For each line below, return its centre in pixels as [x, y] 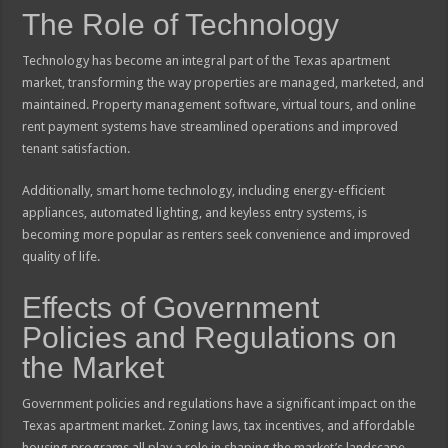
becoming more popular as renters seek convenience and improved [216, 235]
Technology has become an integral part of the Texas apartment [206, 61]
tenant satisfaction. [76, 149]
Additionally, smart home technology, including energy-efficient [204, 191]
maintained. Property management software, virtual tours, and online [219, 105]
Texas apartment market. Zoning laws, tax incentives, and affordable [219, 426]
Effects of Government [171, 308]
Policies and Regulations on [210, 338]
